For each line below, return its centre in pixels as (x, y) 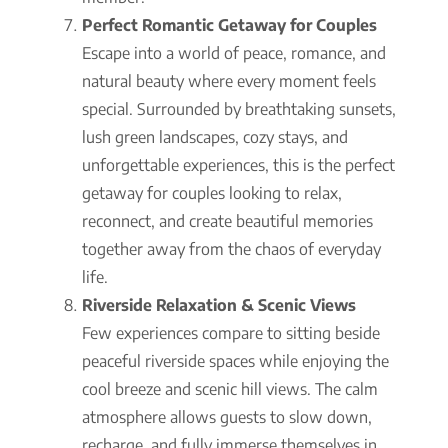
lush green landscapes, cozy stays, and (215, 136)
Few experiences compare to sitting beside (231, 332)
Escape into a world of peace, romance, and (234, 52)
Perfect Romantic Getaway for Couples (229, 24)
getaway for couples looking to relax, (212, 192)
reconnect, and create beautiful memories (227, 220)
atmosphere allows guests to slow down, (227, 416)
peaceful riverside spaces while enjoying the (235, 360)
